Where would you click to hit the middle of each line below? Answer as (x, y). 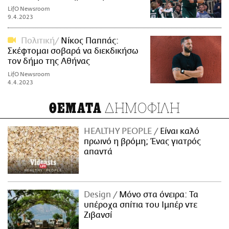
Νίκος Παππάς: (90, 41)
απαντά (98, 152)
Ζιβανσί (98, 215)
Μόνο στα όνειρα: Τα (158, 194)
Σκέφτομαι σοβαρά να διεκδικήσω (73, 51)
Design (99, 194)
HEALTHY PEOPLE (119, 132)
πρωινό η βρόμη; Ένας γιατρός (143, 142)
